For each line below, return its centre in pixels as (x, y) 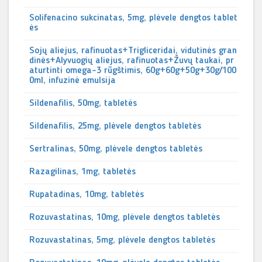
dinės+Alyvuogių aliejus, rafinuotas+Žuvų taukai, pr (132, 61)
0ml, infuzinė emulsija (73, 81)
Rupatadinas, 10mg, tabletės (87, 195)
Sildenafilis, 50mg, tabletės (83, 104)
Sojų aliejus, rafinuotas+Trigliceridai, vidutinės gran (133, 51)
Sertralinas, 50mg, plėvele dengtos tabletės (116, 149)
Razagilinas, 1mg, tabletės (82, 172)
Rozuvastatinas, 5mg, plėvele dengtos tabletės (122, 240)
